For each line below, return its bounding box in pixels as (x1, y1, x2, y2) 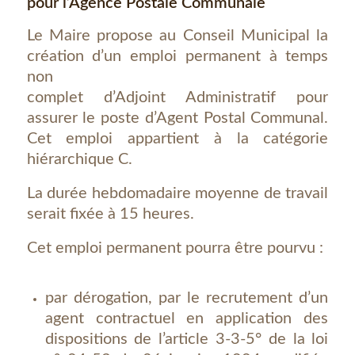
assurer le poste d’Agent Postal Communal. (26, 110, 329, 126)
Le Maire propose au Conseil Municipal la (26, 28, 329, 44)
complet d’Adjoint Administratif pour (26, 90, 329, 105)
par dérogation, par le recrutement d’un (44, 290, 329, 306)
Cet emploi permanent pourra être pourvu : (26, 240, 323, 256)
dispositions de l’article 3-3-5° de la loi (44, 331, 329, 347)
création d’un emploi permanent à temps (26, 48, 329, 64)
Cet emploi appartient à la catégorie (26, 131, 329, 147)
